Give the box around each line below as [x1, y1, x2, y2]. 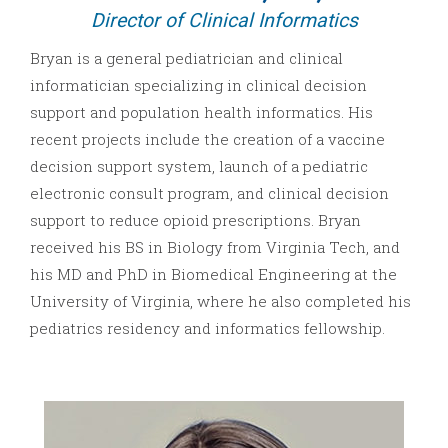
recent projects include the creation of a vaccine [30, 129, 385, 150]
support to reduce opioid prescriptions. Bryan [30, 210, 361, 231]
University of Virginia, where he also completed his [30, 291, 411, 312]
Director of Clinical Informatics [90, 9, 358, 33]
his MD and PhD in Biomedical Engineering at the [30, 264, 397, 285]
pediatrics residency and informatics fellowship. [30, 318, 385, 339]
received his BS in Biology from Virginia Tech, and [30, 237, 400, 258]
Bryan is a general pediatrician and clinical [30, 48, 343, 69]
